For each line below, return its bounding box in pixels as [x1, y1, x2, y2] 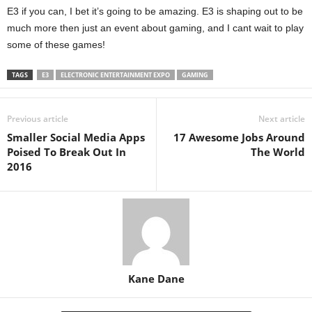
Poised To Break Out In [7, 144, 126, 159]
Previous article [7, 112, 68, 125]
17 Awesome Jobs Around [173, 130, 305, 144]
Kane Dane [127, 271, 185, 286]
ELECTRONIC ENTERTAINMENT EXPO [61, 70, 170, 79]
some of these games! [7, 38, 105, 50]
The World [251, 144, 305, 159]
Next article [258, 112, 305, 125]
